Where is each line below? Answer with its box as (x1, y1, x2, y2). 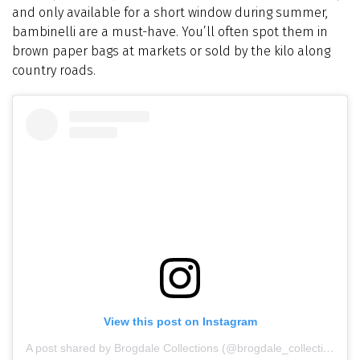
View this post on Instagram (103, 315, 257, 329)
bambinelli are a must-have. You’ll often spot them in (12, 24, 328, 40)
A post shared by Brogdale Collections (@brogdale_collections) (323, 342, 334, 355)
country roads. (12, 63, 96, 79)
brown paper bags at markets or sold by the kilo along (12, 43, 330, 59)
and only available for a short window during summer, (12, 5, 328, 21)
